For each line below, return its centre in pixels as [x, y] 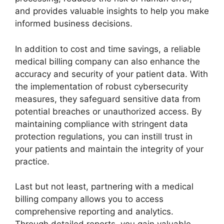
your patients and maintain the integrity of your [109, 149]
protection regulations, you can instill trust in [104, 136]
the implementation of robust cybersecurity [101, 86]
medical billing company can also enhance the [107, 61]
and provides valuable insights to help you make [112, 11]
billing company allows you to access [89, 199]
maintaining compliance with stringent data [101, 124]
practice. [32, 161]
